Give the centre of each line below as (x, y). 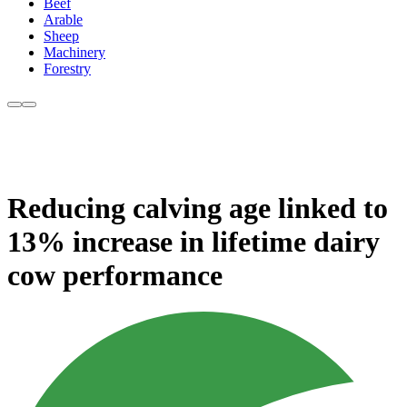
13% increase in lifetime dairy (194, 241)
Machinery (74, 53)
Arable (63, 20)
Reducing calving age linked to (198, 208)
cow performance (115, 275)
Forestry (67, 69)
